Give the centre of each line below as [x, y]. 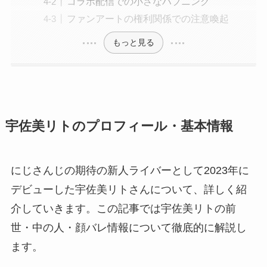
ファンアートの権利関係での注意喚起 [148, 18]
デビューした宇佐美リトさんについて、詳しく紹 [128, 189]
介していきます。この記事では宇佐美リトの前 [123, 208]
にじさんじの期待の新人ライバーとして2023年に [130, 170]
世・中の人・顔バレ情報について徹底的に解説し [128, 227]
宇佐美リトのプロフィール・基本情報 [119, 126]
